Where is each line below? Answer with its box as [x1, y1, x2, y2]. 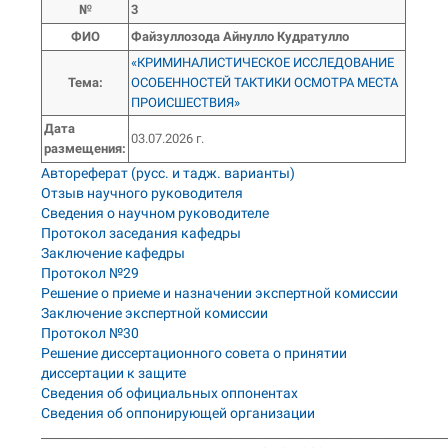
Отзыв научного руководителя [41, 185, 244, 201]
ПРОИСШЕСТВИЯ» [131, 95, 241, 110]
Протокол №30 [41, 325, 140, 341]
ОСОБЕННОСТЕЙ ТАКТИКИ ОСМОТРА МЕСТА [131, 75, 399, 90]
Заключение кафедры [41, 245, 186, 261]
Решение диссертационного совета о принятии [41, 345, 348, 361]
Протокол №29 [41, 265, 140, 281]
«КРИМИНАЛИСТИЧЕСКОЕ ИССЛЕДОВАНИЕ [131, 55, 395, 70]
